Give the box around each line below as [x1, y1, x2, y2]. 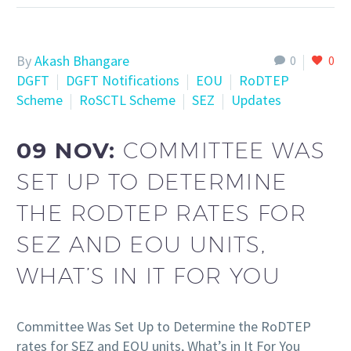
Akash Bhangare [34, 52, 129, 71]
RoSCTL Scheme [79, 91, 175, 110]
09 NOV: [16, 137, 124, 165]
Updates [231, 91, 281, 110]
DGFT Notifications [66, 71, 179, 90]
